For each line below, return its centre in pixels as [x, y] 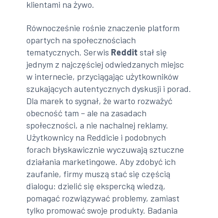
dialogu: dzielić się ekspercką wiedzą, [96, 186]
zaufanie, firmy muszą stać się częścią [99, 173]
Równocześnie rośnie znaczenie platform [103, 27]
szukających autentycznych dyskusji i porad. [109, 88]
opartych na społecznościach [81, 40]
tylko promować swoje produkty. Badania [102, 210]
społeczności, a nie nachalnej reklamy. [98, 125]
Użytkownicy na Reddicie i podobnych [96, 137]
